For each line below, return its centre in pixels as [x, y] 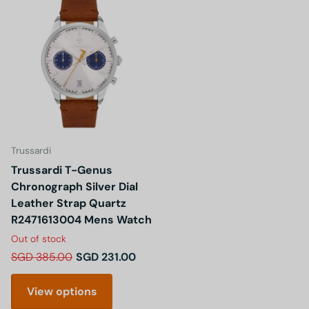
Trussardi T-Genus [62, 170]
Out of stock [39, 238]
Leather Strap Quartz [69, 203]
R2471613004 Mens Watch [81, 219]
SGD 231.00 [106, 257]
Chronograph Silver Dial [74, 186]
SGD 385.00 [42, 257]
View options [62, 292]
